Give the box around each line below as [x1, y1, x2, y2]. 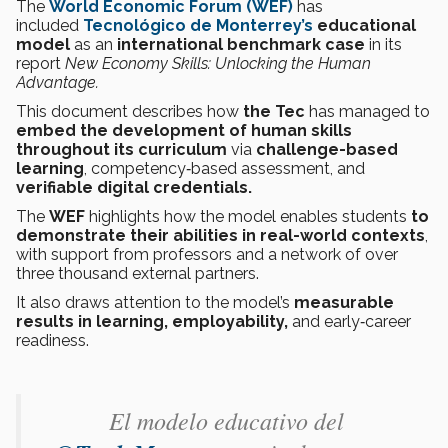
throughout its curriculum [16, 140, 231, 159]
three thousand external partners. [16, 264, 259, 283]
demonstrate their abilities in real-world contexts [16, 226, 425, 245]
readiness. [16, 331, 89, 350]
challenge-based [252, 140, 398, 159]
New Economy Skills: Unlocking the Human [65, 54, 371, 73]
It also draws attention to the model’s [16, 293, 294, 312]
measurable [294, 293, 394, 312]
